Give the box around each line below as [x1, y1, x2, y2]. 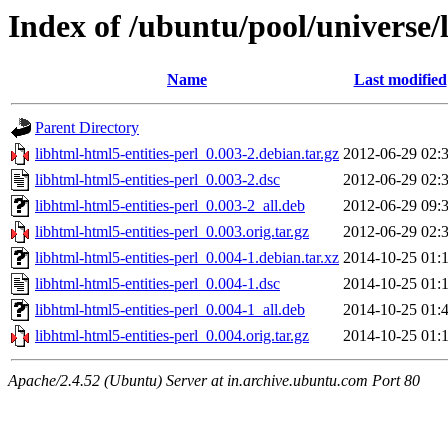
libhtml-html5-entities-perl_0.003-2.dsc [35, 171, 280, 189]
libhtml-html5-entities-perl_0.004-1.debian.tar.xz [35, 249, 339, 267]
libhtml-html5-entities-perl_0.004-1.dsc [35, 275, 280, 293]
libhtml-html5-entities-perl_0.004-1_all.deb [35, 301, 305, 319]
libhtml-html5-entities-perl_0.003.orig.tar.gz [35, 223, 309, 241]
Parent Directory [35, 119, 139, 137]
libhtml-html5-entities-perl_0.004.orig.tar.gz [35, 327, 309, 345]
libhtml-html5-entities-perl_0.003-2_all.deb [35, 197, 305, 215]
